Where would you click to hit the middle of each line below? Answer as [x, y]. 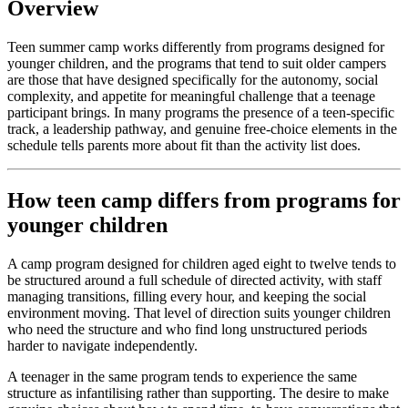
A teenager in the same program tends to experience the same [182, 376]
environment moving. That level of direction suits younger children [199, 312]
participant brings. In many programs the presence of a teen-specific [201, 112]
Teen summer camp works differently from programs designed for [196, 46]
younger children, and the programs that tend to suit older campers [197, 63]
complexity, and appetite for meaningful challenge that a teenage [191, 96]
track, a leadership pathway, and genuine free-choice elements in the [202, 128]
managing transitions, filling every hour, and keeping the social [187, 296]
